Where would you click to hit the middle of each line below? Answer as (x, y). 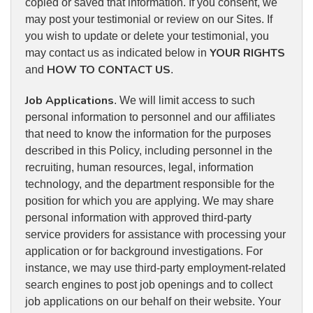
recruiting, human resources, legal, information (139, 168)
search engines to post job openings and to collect (149, 285)
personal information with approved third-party (138, 218)
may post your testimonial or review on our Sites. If (149, 20)
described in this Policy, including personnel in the (149, 151)
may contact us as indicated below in (117, 53)
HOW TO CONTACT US (109, 70)
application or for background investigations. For (144, 252)
